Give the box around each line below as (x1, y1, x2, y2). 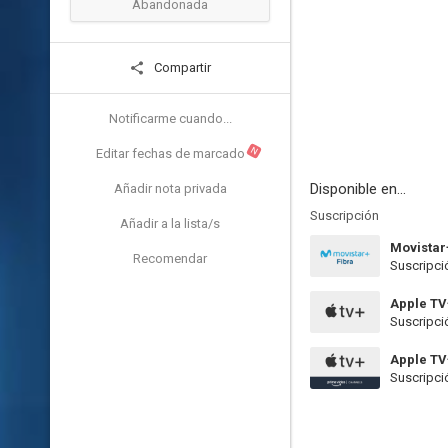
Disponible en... (310, 180, 406, 198)
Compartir (151, 60, 211, 75)
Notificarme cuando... (108, 111, 232, 126)
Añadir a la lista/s (120, 216, 220, 231)
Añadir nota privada (113, 181, 227, 196)
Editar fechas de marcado (95, 146, 245, 161)
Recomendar (133, 251, 207, 266)
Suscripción (310, 208, 379, 223)
